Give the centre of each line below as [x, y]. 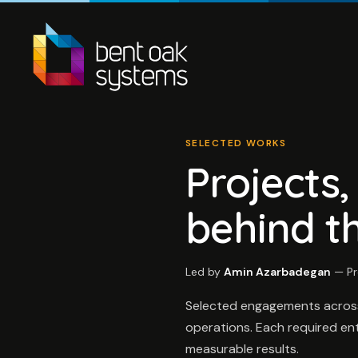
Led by [205, 272]
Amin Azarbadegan [277, 272]
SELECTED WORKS [236, 143]
